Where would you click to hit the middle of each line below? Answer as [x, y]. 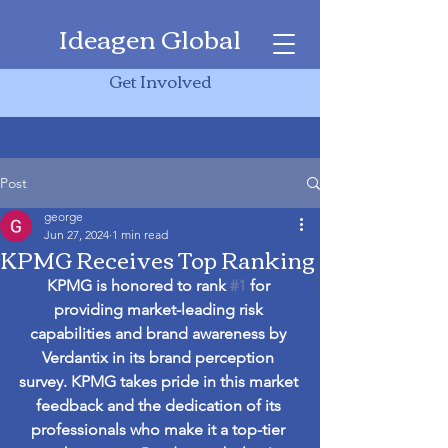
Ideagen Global [150, 37]
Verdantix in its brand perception [160, 357]
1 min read [140, 234]
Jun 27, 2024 [76, 234]
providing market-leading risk [160, 309]
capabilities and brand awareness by [160, 333]
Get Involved [160, 80]
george [63, 216]
